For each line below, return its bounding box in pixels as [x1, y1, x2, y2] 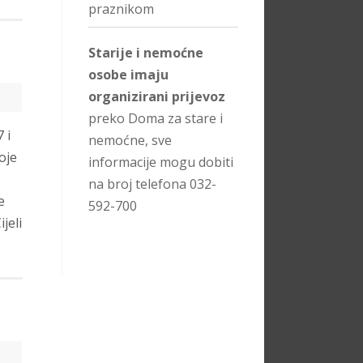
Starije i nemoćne [88, 44, 203, 62]
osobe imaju [88, 66, 169, 84]
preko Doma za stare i [88, 109, 223, 128]
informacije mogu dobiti [88, 153, 233, 172]
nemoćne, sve [88, 131, 172, 150]
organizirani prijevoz [88, 88, 225, 106]
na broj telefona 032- [88, 175, 216, 194]
